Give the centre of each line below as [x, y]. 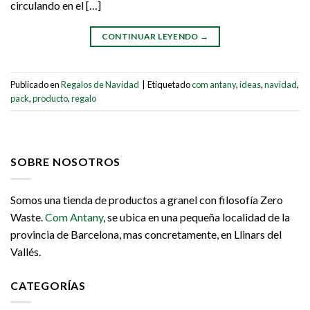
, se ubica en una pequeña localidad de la [197, 217]
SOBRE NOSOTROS [66, 162]
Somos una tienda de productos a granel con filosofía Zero [147, 199]
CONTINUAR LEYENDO [151, 37]
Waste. [28, 217]
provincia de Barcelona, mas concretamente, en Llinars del [146, 234]
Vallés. [26, 251]
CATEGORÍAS [48, 285]
